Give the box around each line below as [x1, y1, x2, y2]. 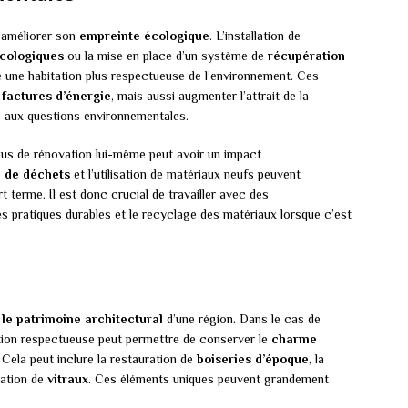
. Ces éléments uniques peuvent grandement [88, 371, 329, 386]
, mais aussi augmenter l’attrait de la [111, 87, 309, 103]
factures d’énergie [2, 87, 111, 103]
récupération [268, 47, 345, 63]
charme [271, 331, 317, 346]
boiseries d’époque [197, 351, 309, 366]
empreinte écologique [79, 27, 209, 43]
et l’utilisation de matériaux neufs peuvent [70, 166, 301, 181]
